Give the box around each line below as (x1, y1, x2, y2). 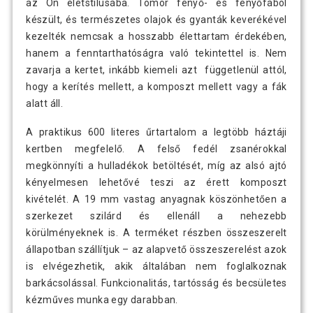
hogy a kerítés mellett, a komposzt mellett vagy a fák (26, 81, 287, 93)
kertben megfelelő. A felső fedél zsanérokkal (26, 143, 287, 155)
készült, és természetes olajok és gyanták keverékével (26, 14, 287, 26)
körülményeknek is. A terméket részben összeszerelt (26, 227, 287, 239)
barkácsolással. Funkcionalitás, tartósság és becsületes (26, 277, 287, 289)
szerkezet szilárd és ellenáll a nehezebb (26, 210, 287, 222)
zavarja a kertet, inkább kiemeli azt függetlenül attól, (26, 64, 287, 76)
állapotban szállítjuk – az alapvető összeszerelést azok (26, 244, 287, 256)
